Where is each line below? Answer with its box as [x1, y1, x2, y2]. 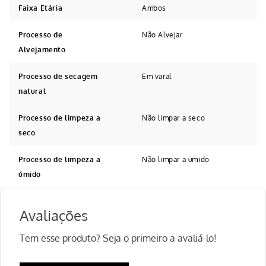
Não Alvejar [142, 30, 183, 39]
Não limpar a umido [142, 154, 210, 164]
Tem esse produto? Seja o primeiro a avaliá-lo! [20, 232, 217, 244]
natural [18, 86, 46, 96]
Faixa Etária [18, 3, 63, 12]
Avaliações [20, 205, 88, 224]
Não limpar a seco [142, 113, 205, 122]
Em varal [142, 71, 172, 81]
